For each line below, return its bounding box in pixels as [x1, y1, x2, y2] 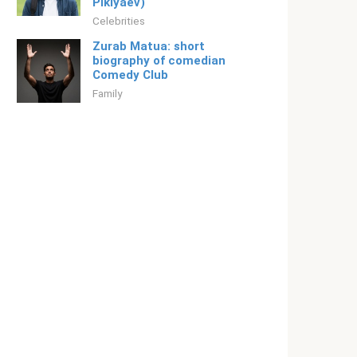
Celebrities [92, 14, 145, 27]
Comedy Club [92, 68, 168, 82]
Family [92, 87, 122, 100]
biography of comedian [92, 53, 226, 68]
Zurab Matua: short [92, 39, 205, 53]
